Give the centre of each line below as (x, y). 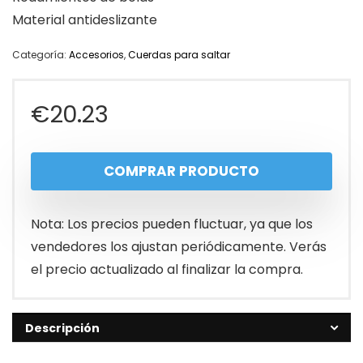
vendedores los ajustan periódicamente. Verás (179, 247)
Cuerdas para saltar (179, 55)
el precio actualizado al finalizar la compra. (167, 270)
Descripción (62, 329)
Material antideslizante (85, 20)
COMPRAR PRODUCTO (181, 171)
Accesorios (96, 55)
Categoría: (41, 55)
